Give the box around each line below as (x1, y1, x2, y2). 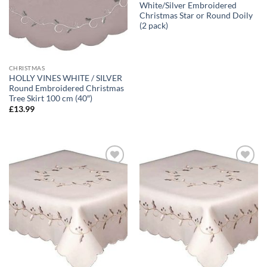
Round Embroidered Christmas (8, 83, 124, 93)
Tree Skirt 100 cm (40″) (8, 93, 92, 103)
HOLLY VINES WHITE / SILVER (8, 73, 122, 83)
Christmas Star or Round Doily (139, 11, 253, 21)
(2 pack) (139, 21, 168, 31)
